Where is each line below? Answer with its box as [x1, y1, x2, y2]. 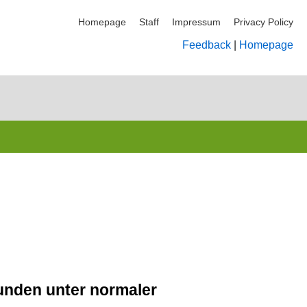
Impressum [172, 16, 221, 27]
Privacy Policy [234, 16, 293, 27]
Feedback [182, 39, 231, 51]
